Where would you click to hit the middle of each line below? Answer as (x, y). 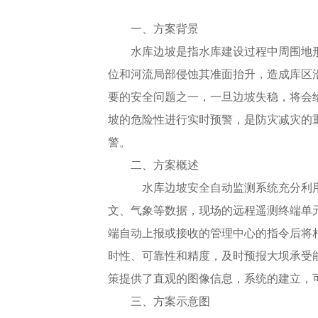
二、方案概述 (165, 165)
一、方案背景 (165, 29)
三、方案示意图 (170, 301)
